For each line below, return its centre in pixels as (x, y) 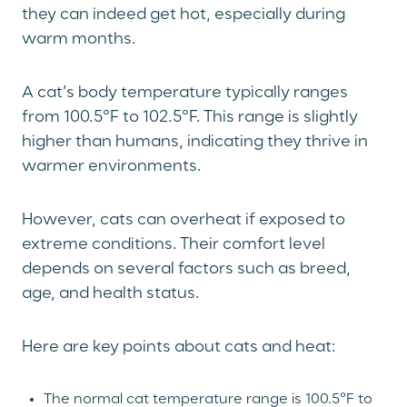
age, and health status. (111, 294)
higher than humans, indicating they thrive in (195, 142)
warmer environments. (112, 167)
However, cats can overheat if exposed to (184, 220)
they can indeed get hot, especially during (184, 15)
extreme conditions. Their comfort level (174, 245)
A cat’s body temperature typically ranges (185, 93)
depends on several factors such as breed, (186, 269)
